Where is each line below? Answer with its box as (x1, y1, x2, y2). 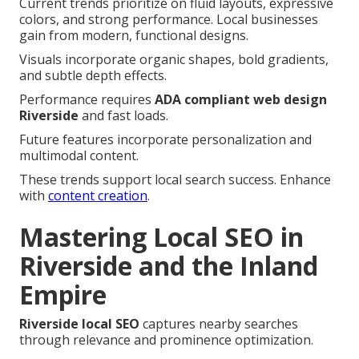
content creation (48, 186, 147, 204)
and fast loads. (79, 106, 168, 124)
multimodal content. (19, 146, 139, 164)
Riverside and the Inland (19, 248, 318, 283)
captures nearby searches (139, 314, 298, 333)
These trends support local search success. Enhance (19, 170, 331, 188)
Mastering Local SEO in (19, 219, 304, 254)
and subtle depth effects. (19, 66, 167, 84)
